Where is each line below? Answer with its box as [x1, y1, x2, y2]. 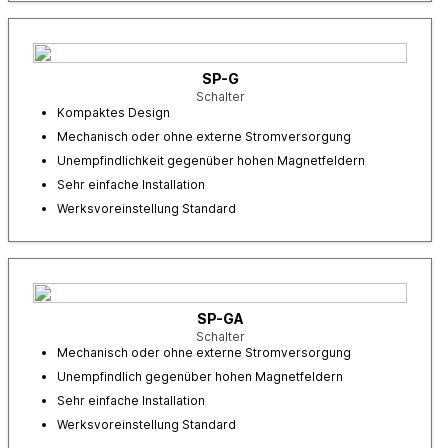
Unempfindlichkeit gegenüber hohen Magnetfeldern [57, 153, 365, 168]
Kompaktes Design [57, 105, 170, 120]
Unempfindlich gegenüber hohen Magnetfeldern [57, 369, 343, 384]
